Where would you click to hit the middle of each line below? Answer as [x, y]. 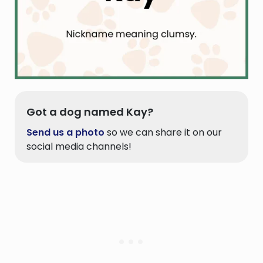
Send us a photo [65, 133]
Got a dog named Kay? [90, 112]
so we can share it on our [163, 133]
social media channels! [79, 147]
